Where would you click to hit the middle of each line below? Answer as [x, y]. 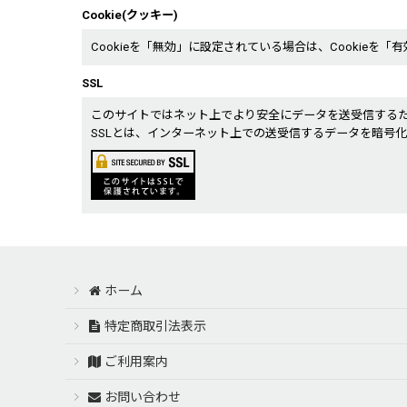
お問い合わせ [143, 397]
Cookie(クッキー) [130, 15]
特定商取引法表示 [156, 327]
